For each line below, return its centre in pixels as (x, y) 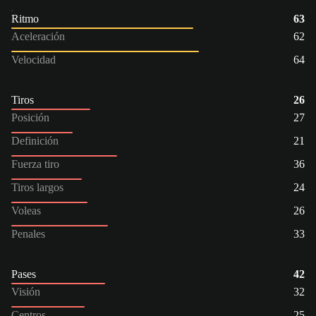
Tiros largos (37, 187)
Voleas (26, 210)
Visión (26, 291)
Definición (35, 140)
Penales (28, 233)
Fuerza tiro (35, 164)
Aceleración (38, 36)
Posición (30, 117)
